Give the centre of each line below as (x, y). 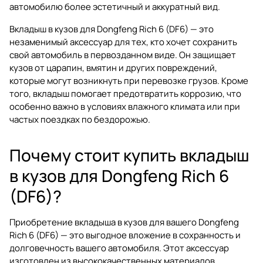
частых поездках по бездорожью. (80, 119)
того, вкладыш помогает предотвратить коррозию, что (125, 93)
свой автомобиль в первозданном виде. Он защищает (123, 55)
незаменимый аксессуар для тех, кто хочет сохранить (123, 42)
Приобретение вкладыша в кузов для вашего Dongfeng (124, 222)
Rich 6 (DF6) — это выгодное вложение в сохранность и (125, 235)
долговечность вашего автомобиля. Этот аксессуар (119, 248)
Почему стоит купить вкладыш (129, 155)
